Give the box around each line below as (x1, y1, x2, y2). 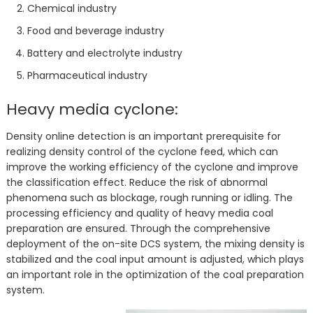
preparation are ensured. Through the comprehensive (6, 221, 270, 235)
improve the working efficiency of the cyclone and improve (6, 160, 298, 174)
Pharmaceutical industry (27, 68, 147, 82)
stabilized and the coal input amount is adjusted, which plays (6, 252, 304, 266)
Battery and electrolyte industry (27, 46, 182, 60)
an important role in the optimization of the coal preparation (6, 268, 304, 282)
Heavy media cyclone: (6, 99, 178, 120)
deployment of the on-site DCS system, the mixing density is (6, 237, 305, 251)
